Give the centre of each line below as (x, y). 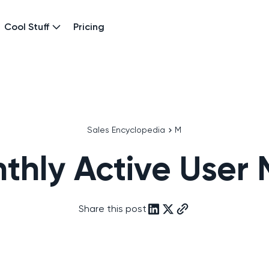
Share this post (113, 209)
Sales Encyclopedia (126, 130)
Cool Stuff (27, 27)
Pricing (89, 27)
